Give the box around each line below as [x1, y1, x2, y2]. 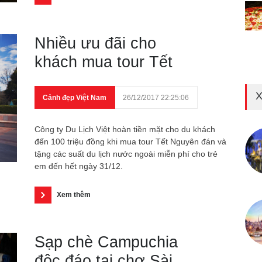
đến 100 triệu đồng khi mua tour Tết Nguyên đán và [35, 137, 226, 146]
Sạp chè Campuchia [35, 233, 178, 251]
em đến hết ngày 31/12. [35, 161, 123, 171]
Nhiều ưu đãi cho [35, 35, 156, 52]
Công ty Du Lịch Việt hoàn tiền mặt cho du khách [35, 125, 215, 134]
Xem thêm [57, 191, 91, 199]
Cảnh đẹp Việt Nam [43, 94, 106, 102]
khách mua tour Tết [35, 53, 173, 71]
